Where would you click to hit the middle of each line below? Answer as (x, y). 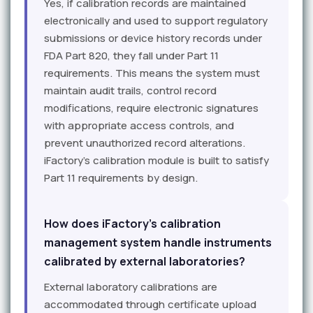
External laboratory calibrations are (131, 287)
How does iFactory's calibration (132, 224)
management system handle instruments (158, 243)
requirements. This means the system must (152, 73)
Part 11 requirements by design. (121, 178)
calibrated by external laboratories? (145, 262)
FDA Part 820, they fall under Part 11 (131, 56)
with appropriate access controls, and (139, 126)
